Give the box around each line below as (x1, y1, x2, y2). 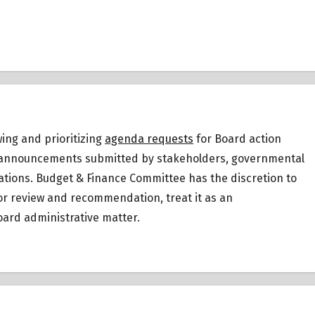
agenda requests (105, 131, 193, 146)
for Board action (193, 131, 281, 146)
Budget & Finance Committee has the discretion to (36, 171, 297, 185)
